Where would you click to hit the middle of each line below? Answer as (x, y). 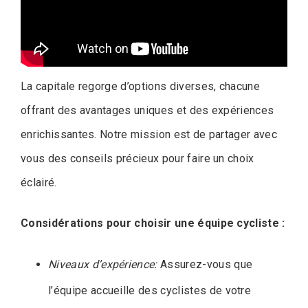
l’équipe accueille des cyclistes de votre (150, 290)
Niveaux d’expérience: (103, 264)
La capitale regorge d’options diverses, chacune (141, 86)
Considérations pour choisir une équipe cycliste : (153, 223)
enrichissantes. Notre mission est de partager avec (149, 134)
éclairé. (39, 182)
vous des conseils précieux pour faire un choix (137, 158)
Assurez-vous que (205, 264)
